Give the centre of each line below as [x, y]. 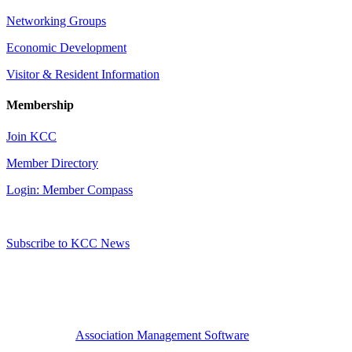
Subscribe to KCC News [68, 243]
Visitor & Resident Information [83, 75]
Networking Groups [56, 21]
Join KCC [31, 136]
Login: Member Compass [70, 189]
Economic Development [66, 48]
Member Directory [52, 163]
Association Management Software [162, 335]
